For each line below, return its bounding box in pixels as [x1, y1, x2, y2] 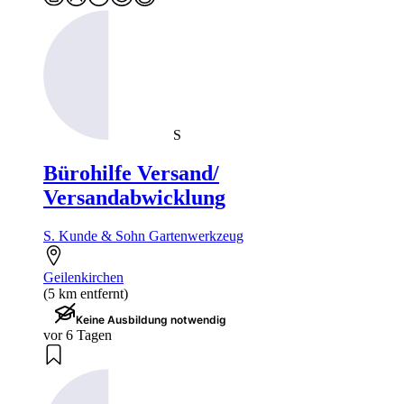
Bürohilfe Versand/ [43, 161, 219, 185]
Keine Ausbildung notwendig [76, 312, 226, 326]
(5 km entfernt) [43, 285, 128, 301]
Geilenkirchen [43, 269, 124, 285]
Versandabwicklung [43, 185, 225, 209]
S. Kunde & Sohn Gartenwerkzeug [43, 227, 243, 243]
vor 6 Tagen [43, 326, 112, 343]
